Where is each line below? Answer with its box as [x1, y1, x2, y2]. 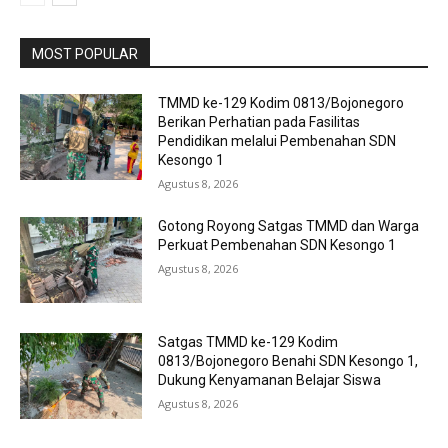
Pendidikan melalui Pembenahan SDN [158, 133, 397, 150]
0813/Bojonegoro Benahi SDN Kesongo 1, [158, 353, 419, 370]
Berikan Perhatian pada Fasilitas [158, 114, 361, 131]
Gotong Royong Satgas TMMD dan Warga [158, 218, 420, 235]
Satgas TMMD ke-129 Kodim [158, 334, 339, 351]
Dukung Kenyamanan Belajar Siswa [158, 372, 382, 389]
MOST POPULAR [32, 46, 138, 63]
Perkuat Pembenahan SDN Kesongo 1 [158, 237, 397, 254]
